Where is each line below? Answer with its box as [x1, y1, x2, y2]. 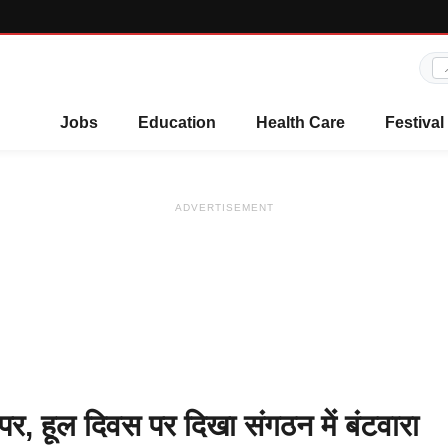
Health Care [256, 114, 345, 131]
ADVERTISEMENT [174, 202, 274, 213]
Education [138, 114, 216, 131]
